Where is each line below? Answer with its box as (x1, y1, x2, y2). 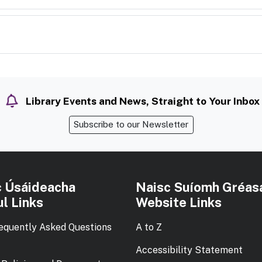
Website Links (135, 195, 222, 211)
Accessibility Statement (135, 244, 243, 256)
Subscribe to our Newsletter (74, 119, 188, 130)
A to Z (135, 221, 162, 233)
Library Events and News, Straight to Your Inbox (23, 94, 260, 107)
